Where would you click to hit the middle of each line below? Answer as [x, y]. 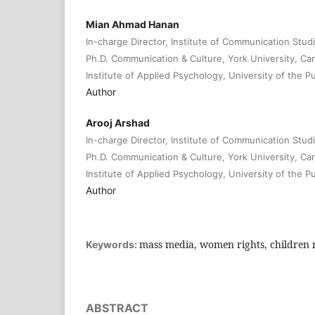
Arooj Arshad [118, 122]
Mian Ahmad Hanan [133, 24]
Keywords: [112, 244]
